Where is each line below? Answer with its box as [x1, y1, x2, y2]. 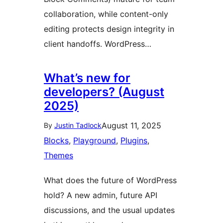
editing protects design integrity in [44, 24, 174, 34]
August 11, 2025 [102, 120, 161, 130]
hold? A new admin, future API [44, 190, 157, 200]
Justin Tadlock [54, 121, 102, 129]
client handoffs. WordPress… [44, 39, 151, 49]
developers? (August [44, 85, 164, 99]
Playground [73, 135, 116, 145]
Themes [44, 150, 73, 160]
